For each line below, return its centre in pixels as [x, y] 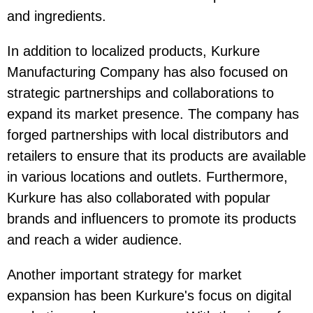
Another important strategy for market [124, 275]
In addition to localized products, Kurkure [133, 51]
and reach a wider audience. [95, 240]
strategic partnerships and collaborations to [140, 93]
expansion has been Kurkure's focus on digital [149, 296]
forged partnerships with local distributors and [148, 135]
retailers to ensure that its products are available [156, 156]
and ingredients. [57, 16]
